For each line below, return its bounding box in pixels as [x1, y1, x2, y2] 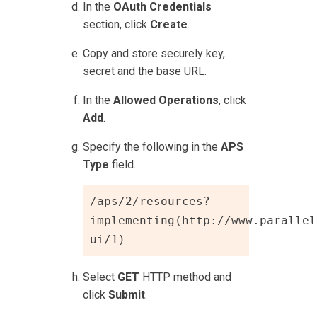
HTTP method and [139, 270, 232, 284]
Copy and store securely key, [83, 46, 226, 60]
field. [109, 157, 137, 171]
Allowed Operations [113, 93, 219, 107]
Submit [108, 287, 146, 301]
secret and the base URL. [83, 64, 207, 78]
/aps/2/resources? [90, 194, 211, 208]
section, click [83, 17, 151, 31]
